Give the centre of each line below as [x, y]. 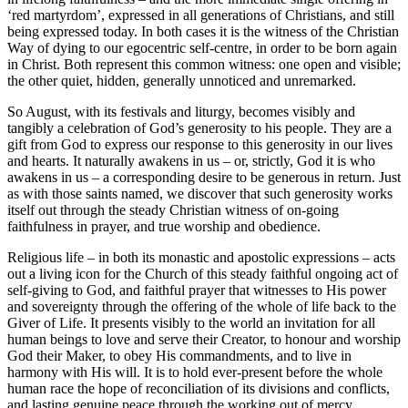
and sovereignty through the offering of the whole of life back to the [202, 307]
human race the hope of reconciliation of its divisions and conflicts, [199, 389]
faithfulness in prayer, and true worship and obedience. [164, 227]
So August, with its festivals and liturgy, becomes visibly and [181, 112]
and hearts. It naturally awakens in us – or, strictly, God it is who [191, 161]
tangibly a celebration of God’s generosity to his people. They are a [199, 128]
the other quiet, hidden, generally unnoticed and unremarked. [182, 81]
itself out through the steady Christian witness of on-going [173, 210]
